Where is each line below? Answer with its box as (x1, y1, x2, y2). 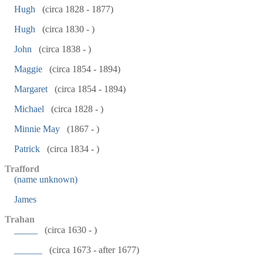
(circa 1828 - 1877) (40, 4, 113, 14)
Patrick (14, 144, 40, 154)
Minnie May (14, 124, 60, 134)
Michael (14, 104, 44, 114)
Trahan (5, 214, 35, 224)
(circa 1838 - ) (36, 44, 91, 54)
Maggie (14, 64, 42, 74)
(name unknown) (14, 174, 77, 184)
